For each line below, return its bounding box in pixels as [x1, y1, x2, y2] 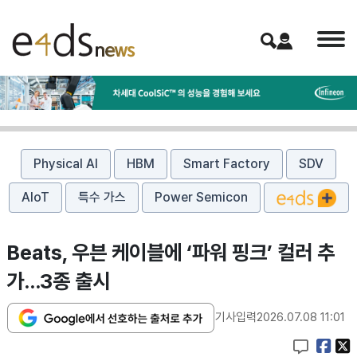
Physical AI [33, 155, 98, 171]
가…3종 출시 [6, 269, 110, 293]
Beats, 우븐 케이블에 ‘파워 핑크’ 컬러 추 [6, 240, 335, 265]
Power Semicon [154, 189, 248, 205]
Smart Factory [183, 155, 270, 171]
